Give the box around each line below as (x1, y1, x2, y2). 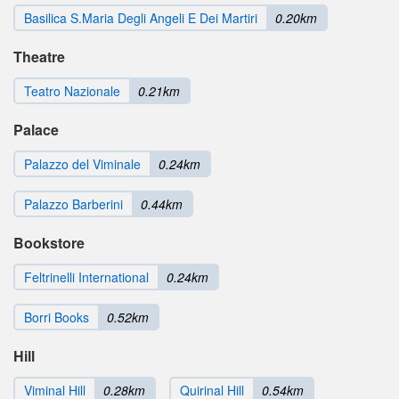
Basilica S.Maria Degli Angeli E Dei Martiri (24, 8, 257, 27)
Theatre (13, 45, 65, 67)
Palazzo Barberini (24, 194, 123, 213)
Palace (13, 118, 59, 140)
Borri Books (24, 307, 89, 326)
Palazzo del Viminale (24, 154, 141, 173)
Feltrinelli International (24, 267, 149, 286)
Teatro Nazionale (24, 81, 120, 100)
